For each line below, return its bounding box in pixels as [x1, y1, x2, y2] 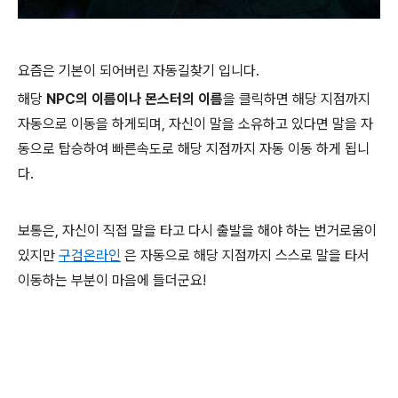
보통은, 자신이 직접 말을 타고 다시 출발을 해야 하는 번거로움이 [18, 221, 377, 239]
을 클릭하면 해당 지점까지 [223, 90, 370, 107]
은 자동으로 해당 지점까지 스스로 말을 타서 [121, 246, 370, 264]
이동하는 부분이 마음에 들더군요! [18, 271, 206, 289]
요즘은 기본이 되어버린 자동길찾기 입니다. [18, 61, 259, 79]
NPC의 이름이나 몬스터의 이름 [46, 90, 223, 107]
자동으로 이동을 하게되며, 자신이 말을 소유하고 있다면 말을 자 [18, 115, 373, 132]
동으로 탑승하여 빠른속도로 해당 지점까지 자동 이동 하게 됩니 [18, 139, 370, 157]
